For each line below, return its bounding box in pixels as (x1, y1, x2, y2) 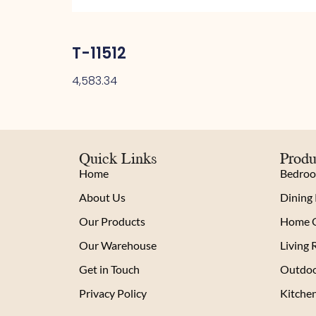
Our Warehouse (79, 238, 157, 253)
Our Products (79, 214, 145, 229)
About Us (79, 190, 126, 205)
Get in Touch (79, 262, 140, 276)
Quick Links (79, 146, 157, 170)
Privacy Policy (79, 286, 147, 300)
